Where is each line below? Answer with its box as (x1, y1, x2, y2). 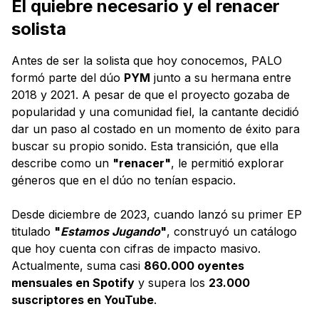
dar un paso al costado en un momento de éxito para (11, 122, 300, 137)
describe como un (11, 156, 113, 171)
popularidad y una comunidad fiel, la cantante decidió (11, 105, 299, 120)
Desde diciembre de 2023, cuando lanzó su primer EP (11, 207, 302, 222)
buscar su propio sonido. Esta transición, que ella (11, 139, 278, 154)
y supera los (135, 276, 209, 291)
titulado (11, 224, 54, 239)
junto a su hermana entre (150, 70, 291, 85)
